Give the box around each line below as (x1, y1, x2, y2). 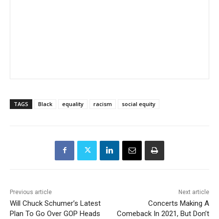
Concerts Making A (148, 198, 209, 208)
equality (62, 100, 84, 108)
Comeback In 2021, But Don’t (116, 209, 209, 218)
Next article (178, 188, 209, 196)
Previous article (10, 188, 52, 196)
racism (93, 100, 112, 108)
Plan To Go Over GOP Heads (10, 209, 100, 218)
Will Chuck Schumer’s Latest (10, 198, 101, 208)
